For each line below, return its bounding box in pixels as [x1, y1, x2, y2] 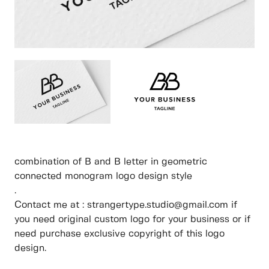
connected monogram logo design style [14, 172, 192, 181]
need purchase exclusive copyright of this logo [14, 229, 225, 239]
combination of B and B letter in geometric [14, 157, 207, 167]
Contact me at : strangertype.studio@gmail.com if [14, 201, 237, 210]
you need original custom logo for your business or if [14, 215, 250, 225]
